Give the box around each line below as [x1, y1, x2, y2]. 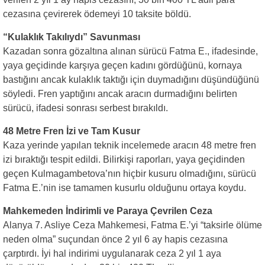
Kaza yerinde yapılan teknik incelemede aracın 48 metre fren [3, 140, 256, 150]
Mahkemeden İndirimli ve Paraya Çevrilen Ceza [3, 206, 212, 216]
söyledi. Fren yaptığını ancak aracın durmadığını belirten [3, 89, 237, 99]
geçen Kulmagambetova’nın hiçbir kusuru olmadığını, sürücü [3, 169, 256, 179]
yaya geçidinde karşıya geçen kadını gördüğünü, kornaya [3, 60, 242, 70]
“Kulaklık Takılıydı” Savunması [3, 32, 140, 42]
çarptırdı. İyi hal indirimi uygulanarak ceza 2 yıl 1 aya [3, 248, 221, 258]
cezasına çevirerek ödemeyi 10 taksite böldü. [3, 9, 191, 19]
